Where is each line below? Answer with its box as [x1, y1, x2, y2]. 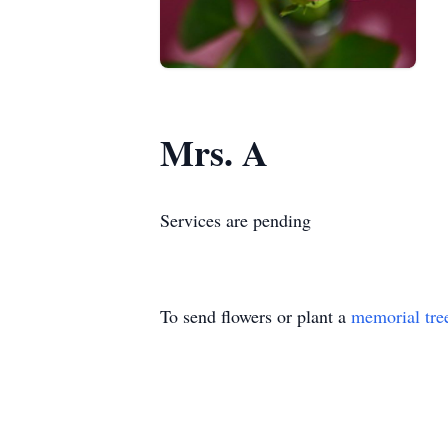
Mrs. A [160, 126, 268, 178]
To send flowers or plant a [160, 304, 351, 328]
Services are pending [160, 208, 311, 232]
